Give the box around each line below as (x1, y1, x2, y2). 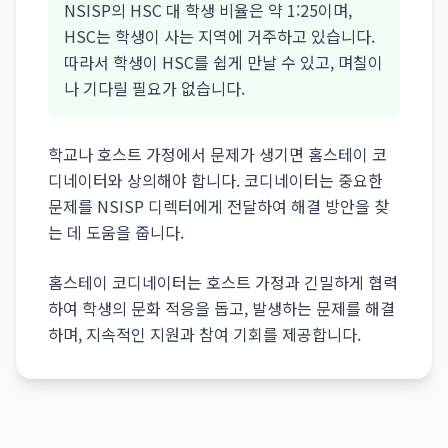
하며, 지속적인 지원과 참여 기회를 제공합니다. (48, 322, 361, 346)
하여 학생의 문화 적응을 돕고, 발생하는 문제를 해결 (48, 296, 395, 320)
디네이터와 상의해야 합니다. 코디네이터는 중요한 (48, 168, 383, 192)
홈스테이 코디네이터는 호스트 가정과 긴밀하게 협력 (48, 270, 398, 294)
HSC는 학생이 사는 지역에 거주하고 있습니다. (64, 24, 375, 48)
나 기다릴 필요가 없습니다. (64, 76, 245, 100)
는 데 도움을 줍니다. (48, 220, 184, 244)
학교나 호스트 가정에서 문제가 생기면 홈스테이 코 (48, 142, 387, 166)
